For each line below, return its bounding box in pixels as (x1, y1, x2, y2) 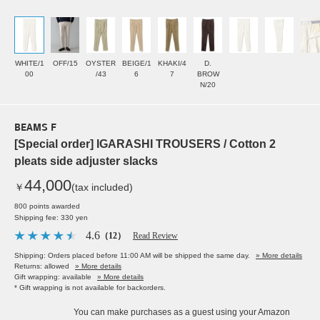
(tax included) (71, 181, 133, 194)
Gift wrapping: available (14, 273, 91, 281)
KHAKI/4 (158, 59, 186, 68)
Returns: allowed (14, 262, 69, 271)
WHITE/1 (14, 59, 44, 68)
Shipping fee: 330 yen (14, 214, 88, 222)
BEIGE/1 (121, 59, 151, 68)
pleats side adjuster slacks (14, 155, 158, 168)
